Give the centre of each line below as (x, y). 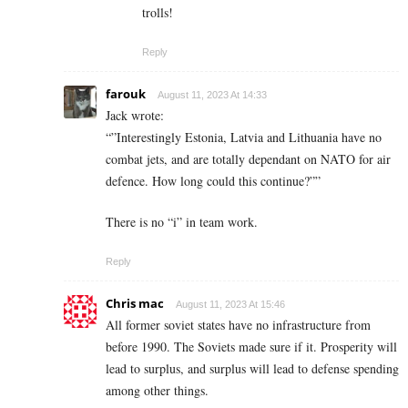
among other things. (157, 390)
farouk (126, 93)
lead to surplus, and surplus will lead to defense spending (252, 368)
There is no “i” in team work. (182, 221)
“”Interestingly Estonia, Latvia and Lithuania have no (244, 137)
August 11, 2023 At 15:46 (230, 304)
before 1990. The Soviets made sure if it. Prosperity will (251, 346)
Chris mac (135, 303)
